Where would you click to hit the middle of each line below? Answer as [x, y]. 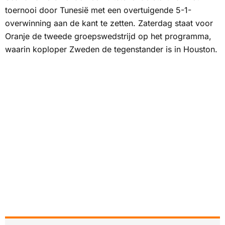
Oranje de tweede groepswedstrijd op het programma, [108, 36]
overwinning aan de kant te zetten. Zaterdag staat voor [109, 23]
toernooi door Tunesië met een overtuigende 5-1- [98, 10]
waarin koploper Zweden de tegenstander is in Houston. [111, 49]
